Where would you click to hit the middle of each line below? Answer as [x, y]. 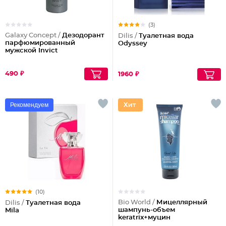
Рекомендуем [29, 105]
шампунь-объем [147, 210]
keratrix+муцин [144, 218]
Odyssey [133, 44]
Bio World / [137, 203]
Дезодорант [83, 36]
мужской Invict [32, 51]
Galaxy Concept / [34, 36]
